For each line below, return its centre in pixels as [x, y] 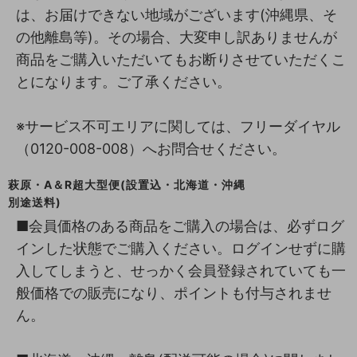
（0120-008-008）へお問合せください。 [151, 148]
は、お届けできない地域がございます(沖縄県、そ [177, 14]
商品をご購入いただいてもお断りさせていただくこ [181, 59]
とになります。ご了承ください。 [124, 81]
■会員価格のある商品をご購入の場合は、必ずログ [180, 226]
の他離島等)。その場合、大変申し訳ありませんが [177, 37]
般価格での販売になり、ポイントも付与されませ [174, 292]
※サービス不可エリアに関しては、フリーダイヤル [178, 126]
